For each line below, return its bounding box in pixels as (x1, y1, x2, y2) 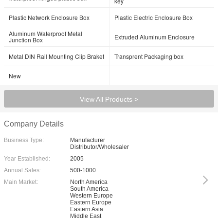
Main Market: (4, 179, 38, 185)
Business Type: (4, 137, 44, 144)
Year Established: (4, 155, 50, 162)
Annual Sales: (4, 167, 41, 174)
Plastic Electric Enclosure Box (114, 13, 193, 21)
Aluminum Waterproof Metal (9, 29, 82, 37)
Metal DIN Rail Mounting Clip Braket (9, 52, 104, 60)
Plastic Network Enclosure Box (9, 13, 90, 21)
